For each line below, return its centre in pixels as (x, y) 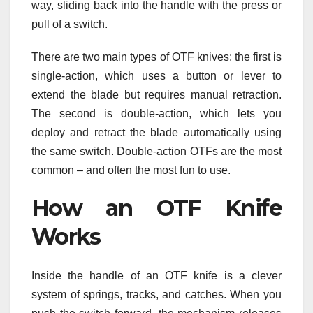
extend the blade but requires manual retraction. (156, 94)
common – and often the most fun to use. (131, 170)
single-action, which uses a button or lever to (156, 75)
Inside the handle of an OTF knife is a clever (156, 276)
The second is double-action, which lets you (156, 113)
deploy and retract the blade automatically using (156, 132)
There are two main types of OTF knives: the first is (156, 57)
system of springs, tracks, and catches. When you (156, 295)
